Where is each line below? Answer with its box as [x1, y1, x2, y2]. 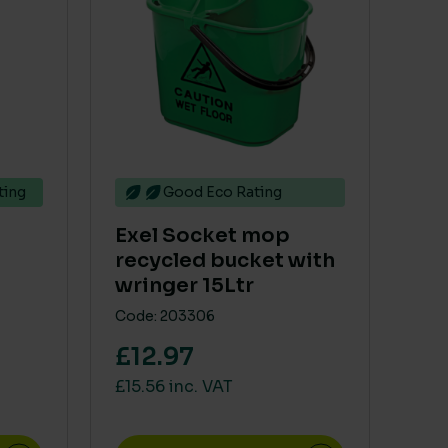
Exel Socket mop [115, 223, 290, 248]
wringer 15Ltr [115, 273, 254, 298]
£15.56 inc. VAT [115, 376, 233, 397]
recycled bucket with [115, 248, 335, 273]
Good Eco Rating [163, 183, 282, 201]
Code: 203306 [115, 307, 215, 325]
